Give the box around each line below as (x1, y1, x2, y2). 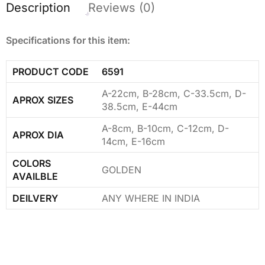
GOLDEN (102, 163, 141, 176)
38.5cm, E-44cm (102, 100, 177, 112)
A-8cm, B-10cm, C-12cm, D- (102, 122, 229, 134)
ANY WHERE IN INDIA (102, 192, 200, 204)
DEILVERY (12, 192, 58, 204)
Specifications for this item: (6, 34, 130, 46)
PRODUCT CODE (12, 65, 89, 77)
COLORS (12, 157, 51, 169)
